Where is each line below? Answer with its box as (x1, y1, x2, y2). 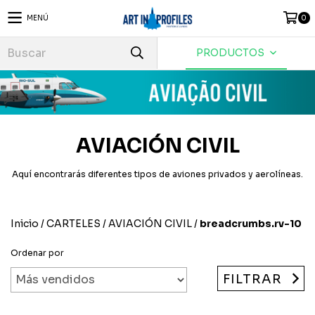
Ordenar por (11, 247, 64, 258)
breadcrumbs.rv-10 (200, 217, 302, 230)
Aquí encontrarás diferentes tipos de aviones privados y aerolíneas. (12, 168, 303, 179)
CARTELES (46, 217, 101, 230)
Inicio (11, 217, 39, 230)
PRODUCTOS (196, 46, 267, 59)
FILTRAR (223, 271, 283, 287)
